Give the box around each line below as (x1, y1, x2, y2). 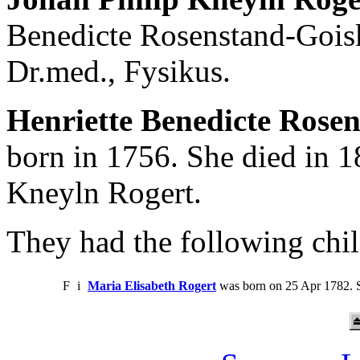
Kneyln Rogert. (6, 174, 202, 210)
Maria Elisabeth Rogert (88, 278, 216, 292)
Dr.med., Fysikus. (6, 53, 231, 88)
